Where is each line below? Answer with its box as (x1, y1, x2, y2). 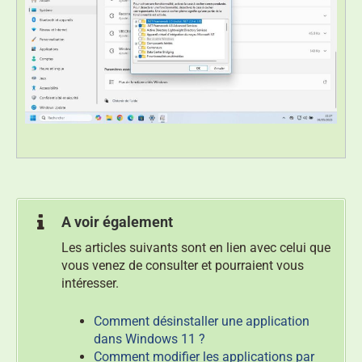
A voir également (61, 214, 173, 231)
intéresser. (61, 275, 119, 291)
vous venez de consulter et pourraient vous (61, 257, 304, 273)
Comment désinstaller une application (94, 313, 309, 329)
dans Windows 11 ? (94, 330, 205, 347)
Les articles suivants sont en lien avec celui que (61, 239, 330, 255)
